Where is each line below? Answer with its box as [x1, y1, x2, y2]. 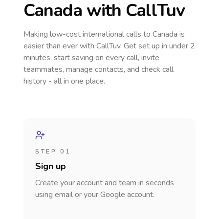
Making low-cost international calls [23, 29, 143, 40]
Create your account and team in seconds [35, 177, 174, 188]
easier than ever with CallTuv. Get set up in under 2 [23, 41, 195, 51]
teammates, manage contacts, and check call [23, 64, 174, 75]
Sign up [35, 160, 66, 172]
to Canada [143, 29, 177, 40]
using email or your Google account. [35, 189, 154, 200]
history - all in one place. [23, 76, 105, 87]
